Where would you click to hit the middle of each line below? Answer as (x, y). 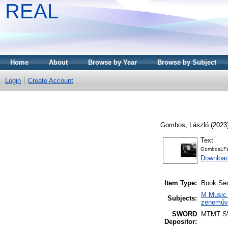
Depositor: (181, 222)
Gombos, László (184, 125)
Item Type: (181, 183)
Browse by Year (112, 62)
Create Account (51, 81)
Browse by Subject (187, 62)
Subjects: (182, 198)
